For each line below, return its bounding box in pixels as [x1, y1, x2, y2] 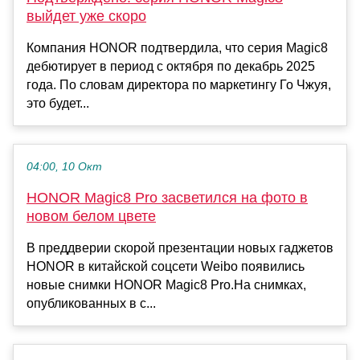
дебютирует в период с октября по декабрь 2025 [27, 59, 315, 73]
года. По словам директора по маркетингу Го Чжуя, [27, 77, 331, 92]
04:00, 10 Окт [27, 160, 102, 173]
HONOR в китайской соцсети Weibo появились [27, 259, 305, 273]
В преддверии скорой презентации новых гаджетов [27, 240, 333, 255]
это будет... [27, 96, 89, 110]
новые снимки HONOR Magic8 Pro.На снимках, [27, 277, 306, 292]
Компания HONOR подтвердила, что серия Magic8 [27, 40, 328, 55]
